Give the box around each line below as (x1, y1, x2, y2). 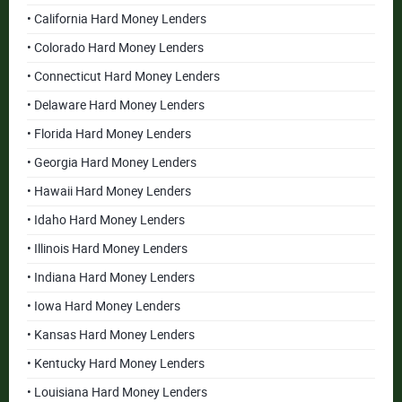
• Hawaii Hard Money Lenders (27, 184, 191, 198)
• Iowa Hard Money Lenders (27, 299, 180, 313)
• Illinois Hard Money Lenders (27, 241, 188, 256)
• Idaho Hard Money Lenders (27, 213, 185, 227)
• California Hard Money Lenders (27, 12, 206, 26)
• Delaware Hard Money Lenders (27, 98, 205, 112)
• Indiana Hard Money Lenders (27, 270, 195, 284)
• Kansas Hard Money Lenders (27, 328, 195, 342)
